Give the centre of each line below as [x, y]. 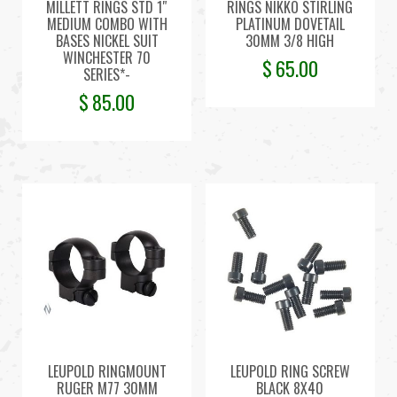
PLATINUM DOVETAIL [290, 24]
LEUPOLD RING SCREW [290, 371]
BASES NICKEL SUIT [107, 41]
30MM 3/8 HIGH [290, 41]
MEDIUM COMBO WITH [107, 24]
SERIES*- [107, 75]
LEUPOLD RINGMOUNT [107, 371]
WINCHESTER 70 [107, 58]
